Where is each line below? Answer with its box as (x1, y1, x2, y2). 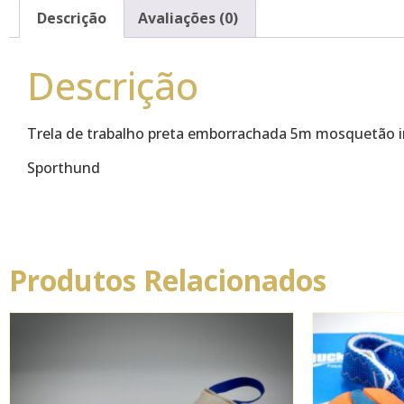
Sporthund (27, 157, 100, 178)
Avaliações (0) (137, 7, 238, 28)
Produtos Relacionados (9, 261, 326, 300)
